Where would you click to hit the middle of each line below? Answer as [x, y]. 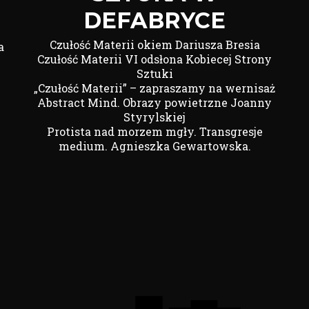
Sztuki [154, 73]
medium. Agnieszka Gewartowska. [154, 146]
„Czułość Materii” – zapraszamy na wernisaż [154, 88]
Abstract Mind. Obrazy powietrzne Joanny [154, 102]
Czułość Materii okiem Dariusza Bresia [154, 44]
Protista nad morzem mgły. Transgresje [154, 131]
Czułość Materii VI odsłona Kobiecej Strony [154, 59]
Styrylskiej [154, 117]
